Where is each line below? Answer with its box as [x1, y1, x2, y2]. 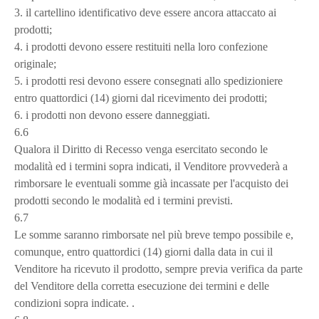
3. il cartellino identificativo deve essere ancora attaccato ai [14, 6, 276, 19]
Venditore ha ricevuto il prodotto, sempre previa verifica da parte [14, 263, 303, 275]
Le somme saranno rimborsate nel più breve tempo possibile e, [14, 229, 293, 241]
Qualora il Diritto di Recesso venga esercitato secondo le [14, 143, 268, 155]
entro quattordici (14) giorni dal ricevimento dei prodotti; [14, 92, 267, 104]
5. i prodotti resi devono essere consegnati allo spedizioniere [14, 75, 283, 87]
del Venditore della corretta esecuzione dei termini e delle [14, 280, 269, 292]
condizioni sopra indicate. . [14, 297, 135, 309]
